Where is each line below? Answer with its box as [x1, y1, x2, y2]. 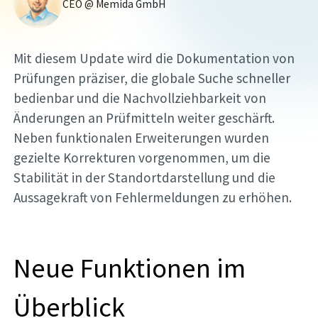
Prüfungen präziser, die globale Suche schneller [13, 70, 291, 87]
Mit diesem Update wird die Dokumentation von [13, 50, 295, 67]
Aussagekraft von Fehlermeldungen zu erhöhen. [13, 189, 292, 207]
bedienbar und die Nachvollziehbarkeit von [13, 89, 267, 107]
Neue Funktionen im [13, 250, 246, 285]
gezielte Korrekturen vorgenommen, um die [13, 149, 271, 167]
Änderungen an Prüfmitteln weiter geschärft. [13, 109, 275, 127]
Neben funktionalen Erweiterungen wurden [13, 129, 270, 147]
